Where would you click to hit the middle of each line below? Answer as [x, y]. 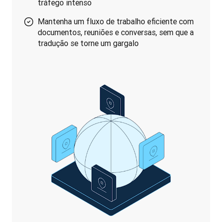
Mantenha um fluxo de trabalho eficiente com [116, 21]
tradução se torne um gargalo [88, 43]
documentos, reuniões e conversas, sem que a [116, 32]
